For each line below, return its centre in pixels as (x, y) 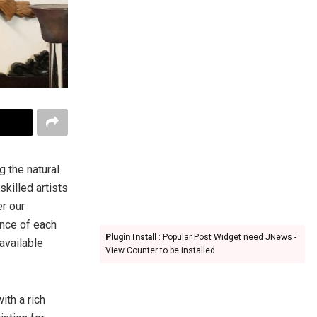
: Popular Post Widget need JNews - (226, 237)
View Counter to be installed (160, 250)
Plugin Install (131, 237)
